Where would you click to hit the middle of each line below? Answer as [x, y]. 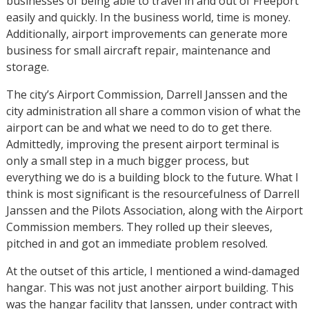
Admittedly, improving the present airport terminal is [142, 144]
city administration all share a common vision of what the [153, 111]
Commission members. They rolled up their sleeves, [139, 227]
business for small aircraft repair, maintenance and [138, 50]
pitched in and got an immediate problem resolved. [137, 243]
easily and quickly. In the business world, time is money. [148, 17]
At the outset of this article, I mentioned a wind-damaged [152, 271]
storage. [27, 67]
